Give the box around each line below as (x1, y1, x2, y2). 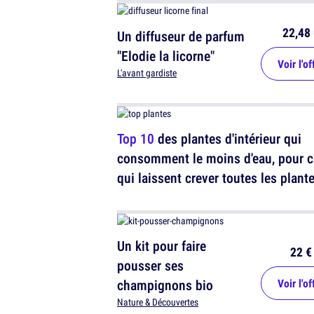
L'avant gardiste (117, 67, 177, 80)
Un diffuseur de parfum (117, 27, 245, 46)
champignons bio (117, 275, 213, 295)
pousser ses (117, 256, 184, 275)
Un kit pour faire (117, 236, 206, 256)
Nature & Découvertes (117, 296, 198, 309)
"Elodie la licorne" (117, 46, 214, 66)
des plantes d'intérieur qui (154, 129, 301, 149)
